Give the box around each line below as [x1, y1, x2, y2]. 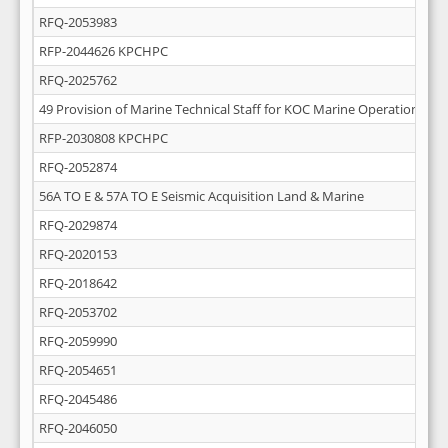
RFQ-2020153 [39, 245, 117, 263]
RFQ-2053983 [39, 13, 117, 31]
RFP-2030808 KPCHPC [39, 129, 168, 147]
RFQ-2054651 [39, 361, 117, 379]
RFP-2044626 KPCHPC [39, 42, 168, 60]
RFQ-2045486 [39, 390, 117, 408]
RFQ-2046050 [39, 419, 117, 437]
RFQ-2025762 [39, 71, 117, 89]
